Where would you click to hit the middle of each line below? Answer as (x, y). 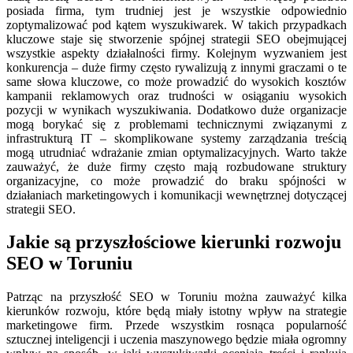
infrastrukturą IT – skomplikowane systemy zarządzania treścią (176, 138)
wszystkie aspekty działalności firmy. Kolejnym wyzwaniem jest (176, 53)
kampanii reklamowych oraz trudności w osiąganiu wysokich (176, 95)
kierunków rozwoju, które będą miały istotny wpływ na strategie (176, 311)
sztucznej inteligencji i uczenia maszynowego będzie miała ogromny (176, 340)
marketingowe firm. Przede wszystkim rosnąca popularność (176, 325)
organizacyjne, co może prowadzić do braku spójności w (176, 180)
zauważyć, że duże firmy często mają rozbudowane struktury (176, 166)
